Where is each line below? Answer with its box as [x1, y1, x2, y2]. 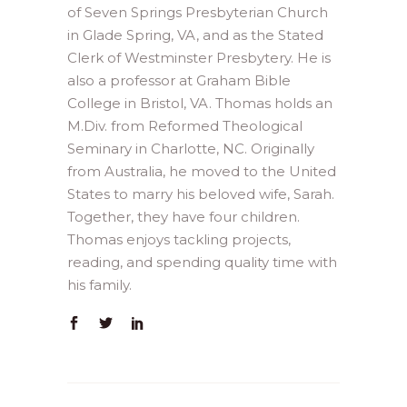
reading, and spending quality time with [67, 253, 337, 272]
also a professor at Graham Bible [67, 72, 291, 90]
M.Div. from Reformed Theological [67, 117, 303, 135]
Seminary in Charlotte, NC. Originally [67, 140, 314, 158]
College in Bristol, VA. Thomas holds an [67, 94, 333, 113]
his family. [67, 276, 132, 294]
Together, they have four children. [67, 208, 300, 226]
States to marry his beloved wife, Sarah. [67, 185, 334, 203]
